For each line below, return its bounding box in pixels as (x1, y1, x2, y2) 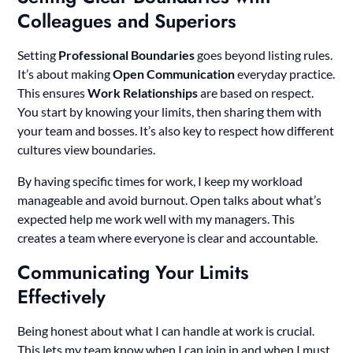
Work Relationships (87, 84, 199, 100)
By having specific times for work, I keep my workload (17, 173, 303, 188)
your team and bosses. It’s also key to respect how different (17, 122, 335, 138)
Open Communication (113, 65, 236, 81)
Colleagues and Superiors (17, 6, 237, 35)
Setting (17, 46, 59, 62)
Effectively (17, 282, 106, 310)
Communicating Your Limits (17, 258, 250, 286)
